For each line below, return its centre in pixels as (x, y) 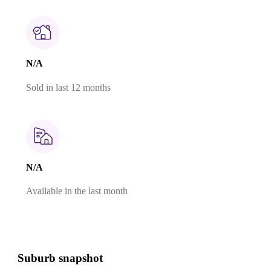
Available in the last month (77, 191)
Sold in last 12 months (68, 87)
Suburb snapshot (60, 258)
